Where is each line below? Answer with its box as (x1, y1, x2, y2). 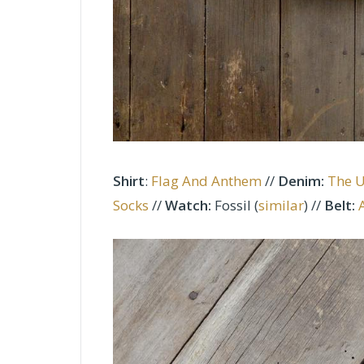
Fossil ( (211, 196, 258, 214)
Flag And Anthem (151, 171, 262, 190)
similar (258, 196, 304, 214)
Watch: (165, 196, 211, 214)
